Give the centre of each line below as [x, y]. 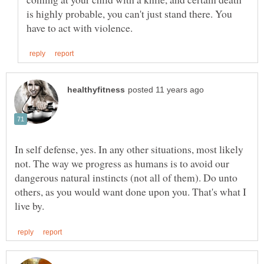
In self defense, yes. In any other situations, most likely [129, 149]
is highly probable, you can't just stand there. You [129, 13]
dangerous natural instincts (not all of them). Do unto [126, 177]
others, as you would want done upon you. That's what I [131, 191]
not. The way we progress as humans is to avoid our [122, 163]
